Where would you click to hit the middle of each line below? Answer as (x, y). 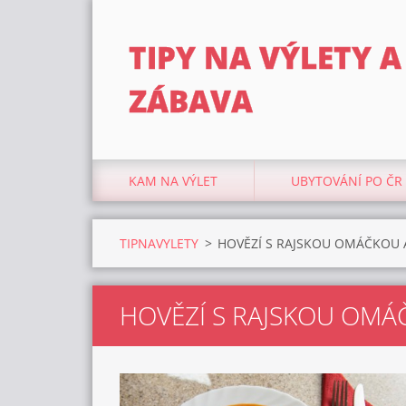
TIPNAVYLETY (159, 243)
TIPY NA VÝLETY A (265, 58)
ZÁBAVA (191, 101)
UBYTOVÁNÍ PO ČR (347, 181)
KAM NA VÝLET (173, 181)
